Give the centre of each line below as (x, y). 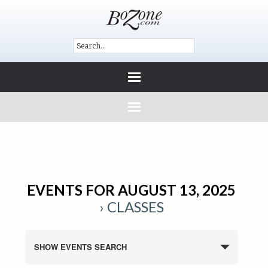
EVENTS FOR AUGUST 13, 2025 (132, 190)
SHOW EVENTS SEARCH (81, 247)
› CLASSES (131, 207)
